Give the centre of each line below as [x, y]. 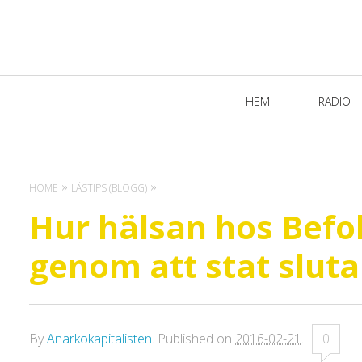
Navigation [131, 118]
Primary [116, 89]
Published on [196, 339]
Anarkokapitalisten [99, 339]
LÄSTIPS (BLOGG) [109, 188]
